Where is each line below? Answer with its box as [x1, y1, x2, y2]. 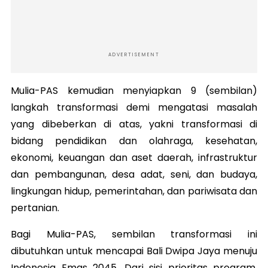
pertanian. [11, 200, 59, 215]
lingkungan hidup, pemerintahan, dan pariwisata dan [11, 184, 257, 198]
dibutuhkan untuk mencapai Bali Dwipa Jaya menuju [11, 243, 257, 258]
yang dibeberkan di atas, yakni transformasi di [11, 117, 257, 131]
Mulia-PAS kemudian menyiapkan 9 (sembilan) [11, 83, 257, 98]
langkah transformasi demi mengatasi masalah [11, 100, 257, 114]
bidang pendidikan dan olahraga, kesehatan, [11, 133, 257, 148]
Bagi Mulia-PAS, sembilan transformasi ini [11, 227, 257, 241]
